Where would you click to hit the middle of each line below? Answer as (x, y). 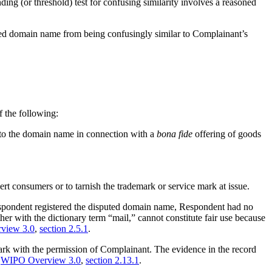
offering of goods (227, 134)
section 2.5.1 (64, 228)
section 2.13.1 (112, 260)
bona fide (175, 134)
